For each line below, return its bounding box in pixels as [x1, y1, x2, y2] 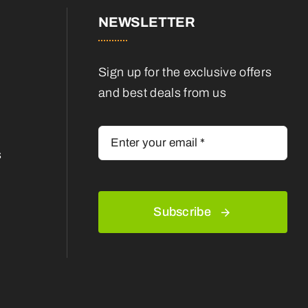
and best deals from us [98, 85, 226, 100]
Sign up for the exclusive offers [98, 65, 272, 79]
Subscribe [153, 204, 211, 219]
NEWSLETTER [98, 14, 195, 30]
